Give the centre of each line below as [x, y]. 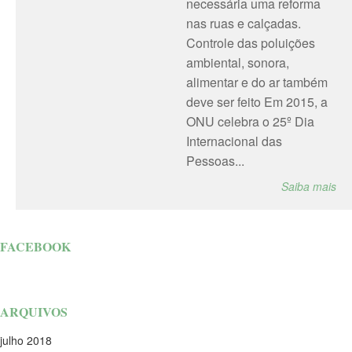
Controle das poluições [250, 43]
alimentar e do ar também [257, 82]
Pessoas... [215, 161]
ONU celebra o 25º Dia [250, 121]
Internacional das [234, 141]
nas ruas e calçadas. [243, 23]
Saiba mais [309, 186]
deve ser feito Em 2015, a [257, 102]
